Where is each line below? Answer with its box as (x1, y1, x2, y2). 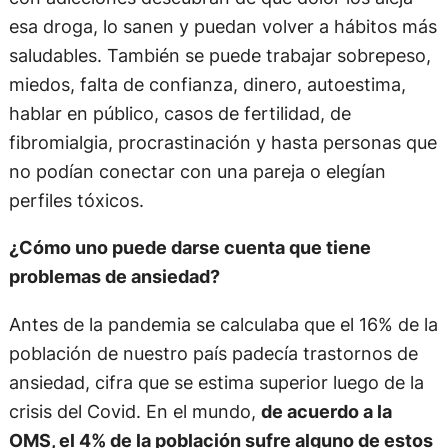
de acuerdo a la (260, 399, 392, 422)
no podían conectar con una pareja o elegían (8, 160, 386, 183)
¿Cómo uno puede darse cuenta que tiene (8, 236, 371, 259)
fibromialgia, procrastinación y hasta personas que (8, 131, 437, 154)
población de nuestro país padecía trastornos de (8, 341, 418, 364)
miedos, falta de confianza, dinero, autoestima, (8, 73, 406, 96)
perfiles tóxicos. (8, 189, 144, 212)
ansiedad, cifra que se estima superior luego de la (8, 370, 424, 393)
